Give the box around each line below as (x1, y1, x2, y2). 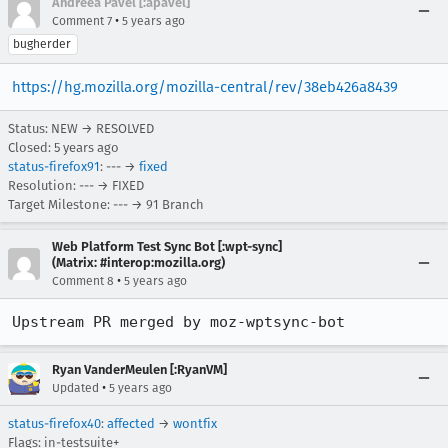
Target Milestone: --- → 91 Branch (8, 197, 204, 212)
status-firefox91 (8, 159, 100, 174)
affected (107, 416, 155, 431)
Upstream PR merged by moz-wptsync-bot (12, 313, 345, 331)
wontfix (173, 416, 217, 431)
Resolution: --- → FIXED (8, 178, 144, 193)
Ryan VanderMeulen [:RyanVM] (52, 362, 227, 377)
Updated (52, 381, 99, 395)
